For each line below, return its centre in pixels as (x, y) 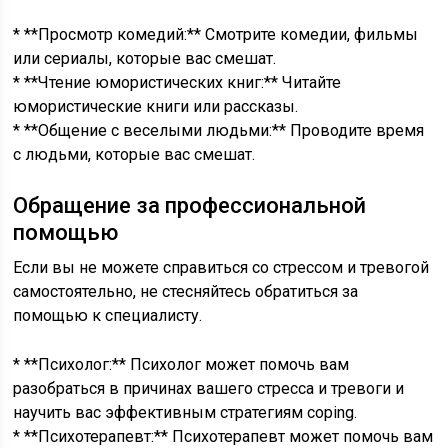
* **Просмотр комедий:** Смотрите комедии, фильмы (216, 34)
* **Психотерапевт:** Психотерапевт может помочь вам (223, 436)
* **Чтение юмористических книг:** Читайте (177, 82)
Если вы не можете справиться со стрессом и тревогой (221, 267)
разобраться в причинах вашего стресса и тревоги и (209, 388)
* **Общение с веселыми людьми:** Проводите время (219, 130)
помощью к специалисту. (108, 315)
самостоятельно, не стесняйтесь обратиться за (186, 291)
